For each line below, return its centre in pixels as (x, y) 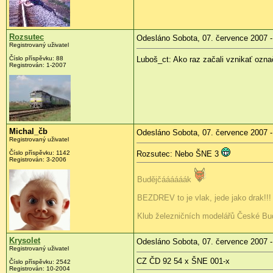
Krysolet (25, 240)
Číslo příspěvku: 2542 (40, 261)
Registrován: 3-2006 (38, 159)
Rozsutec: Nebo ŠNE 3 (179, 154)
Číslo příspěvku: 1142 (40, 152)
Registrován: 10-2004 (40, 268)
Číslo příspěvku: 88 (36, 58)
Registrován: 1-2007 (38, 65)
